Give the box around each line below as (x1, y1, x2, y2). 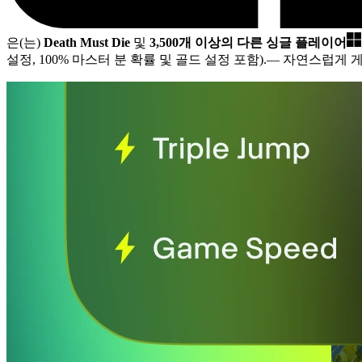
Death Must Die (44, 36, 130, 50)
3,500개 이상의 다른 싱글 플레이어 (149, 36, 347, 50)
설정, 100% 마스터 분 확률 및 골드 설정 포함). (6, 53, 267, 67)
